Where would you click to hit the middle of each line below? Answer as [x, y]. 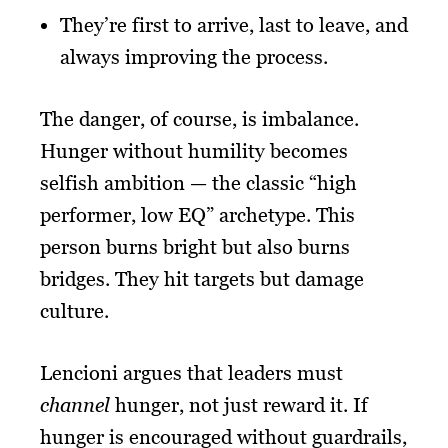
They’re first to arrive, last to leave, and [234, 24]
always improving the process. [194, 56]
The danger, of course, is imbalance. [199, 118]
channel [75, 404]
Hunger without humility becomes [194, 150]
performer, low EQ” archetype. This [197, 214]
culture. [74, 310]
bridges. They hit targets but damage [202, 278]
